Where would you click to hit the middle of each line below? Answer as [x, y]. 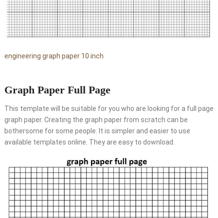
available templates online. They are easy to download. [89, 142]
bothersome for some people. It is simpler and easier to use [97, 131]
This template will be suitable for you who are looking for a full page [109, 109]
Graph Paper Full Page [57, 90]
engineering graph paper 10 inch [54, 56]
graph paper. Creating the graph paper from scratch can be [96, 120]
